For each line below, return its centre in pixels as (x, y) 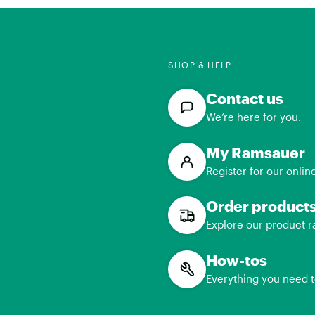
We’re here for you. (253, 117)
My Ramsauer (255, 152)
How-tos (236, 259)
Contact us (244, 98)
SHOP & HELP (200, 65)
